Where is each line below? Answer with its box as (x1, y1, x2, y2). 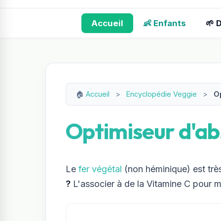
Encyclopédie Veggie (126, 90, 197, 98)
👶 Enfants (143, 18, 186, 28)
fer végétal (78, 163, 122, 174)
